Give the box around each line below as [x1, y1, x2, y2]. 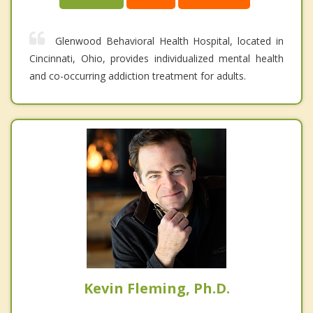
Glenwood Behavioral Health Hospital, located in [55, 34, 284, 48]
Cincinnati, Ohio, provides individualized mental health [29, 52, 284, 66]
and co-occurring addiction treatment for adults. [29, 69, 246, 83]
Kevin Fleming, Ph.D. [83, 279, 230, 298]
